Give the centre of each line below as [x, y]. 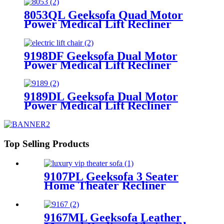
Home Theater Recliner [105, 185]
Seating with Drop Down [107, 194]
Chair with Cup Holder [84, 115]
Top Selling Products [46, 144]
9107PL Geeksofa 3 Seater [111, 176]
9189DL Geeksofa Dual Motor [101, 97]
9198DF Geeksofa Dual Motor [101, 56]
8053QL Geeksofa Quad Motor [103, 15]
